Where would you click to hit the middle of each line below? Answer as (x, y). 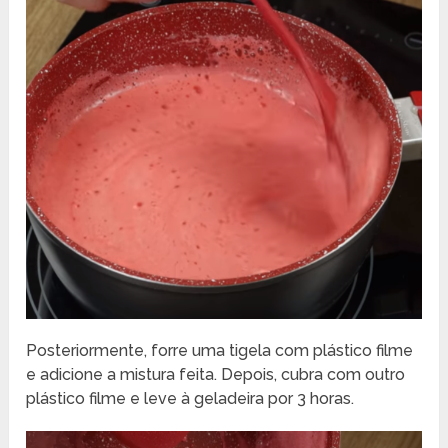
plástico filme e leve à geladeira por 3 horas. (190, 398)
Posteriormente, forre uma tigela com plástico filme (220, 350)
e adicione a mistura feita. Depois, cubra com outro (216, 374)
